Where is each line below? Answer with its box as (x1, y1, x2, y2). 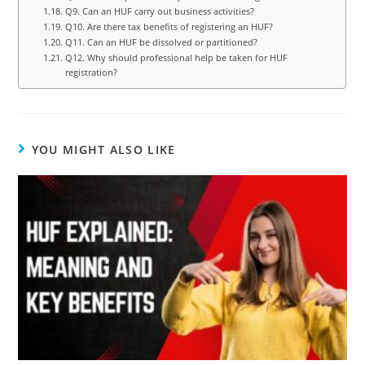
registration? (64, 65, 117, 78)
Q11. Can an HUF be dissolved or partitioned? (64, 35, 257, 48)
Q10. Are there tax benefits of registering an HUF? (64, 20, 273, 33)
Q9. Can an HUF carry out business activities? (64, 4, 254, 17)
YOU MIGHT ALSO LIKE (31, 141, 176, 157)
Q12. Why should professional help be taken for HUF (64, 51, 288, 64)
